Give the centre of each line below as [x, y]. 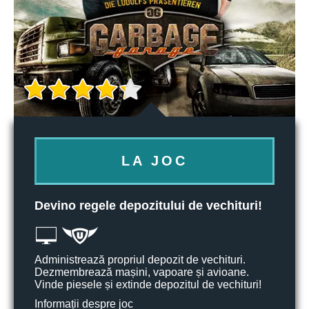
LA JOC [154, 161]
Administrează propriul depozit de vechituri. [140, 260]
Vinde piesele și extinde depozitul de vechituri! [148, 285]
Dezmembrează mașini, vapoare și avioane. [142, 272]
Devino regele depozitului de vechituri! [148, 206]
